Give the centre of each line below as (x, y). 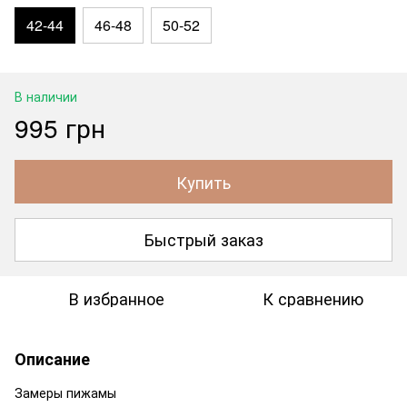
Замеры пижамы (65, 392)
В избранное (116, 298)
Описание (52, 358)
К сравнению (313, 298)
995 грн (60, 127)
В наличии (46, 96)
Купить (203, 181)
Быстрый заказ (203, 239)
